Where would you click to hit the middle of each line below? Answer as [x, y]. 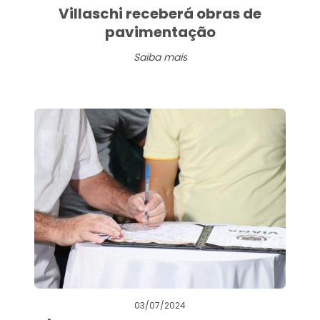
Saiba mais [160, 57]
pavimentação [160, 32]
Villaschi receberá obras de [160, 13]
